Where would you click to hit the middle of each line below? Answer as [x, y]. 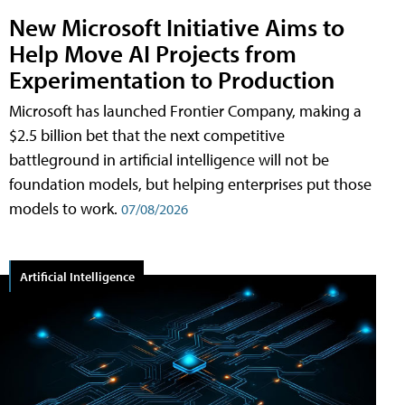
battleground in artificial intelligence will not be [169, 160]
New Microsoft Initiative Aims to [177, 27]
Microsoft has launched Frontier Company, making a [185, 111]
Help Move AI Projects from [153, 53]
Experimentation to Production [172, 80]
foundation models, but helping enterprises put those [190, 184]
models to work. [65, 209]
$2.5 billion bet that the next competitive [147, 136]
